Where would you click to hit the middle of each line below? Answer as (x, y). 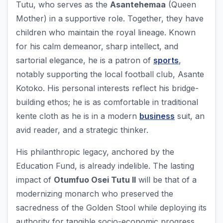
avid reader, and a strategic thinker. (82, 130)
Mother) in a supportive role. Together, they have (110, 19)
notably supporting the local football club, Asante (110, 74)
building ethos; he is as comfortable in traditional (107, 102)
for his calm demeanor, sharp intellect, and (97, 47)
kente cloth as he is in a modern (78, 116)
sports (166, 60)
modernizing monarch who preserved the (95, 194)
